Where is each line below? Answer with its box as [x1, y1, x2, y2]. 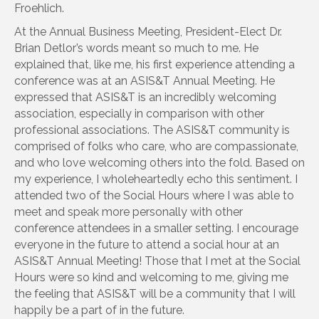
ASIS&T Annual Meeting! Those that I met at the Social [14, 253, 300, 268]
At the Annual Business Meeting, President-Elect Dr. [14, 24, 282, 38]
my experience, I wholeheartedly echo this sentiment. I [14, 172, 298, 186]
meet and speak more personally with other [14, 204, 243, 219]
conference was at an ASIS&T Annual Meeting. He [14, 73, 275, 88]
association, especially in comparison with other [14, 106, 264, 120]
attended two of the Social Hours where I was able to [14, 188, 294, 202]
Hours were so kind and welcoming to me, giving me [14, 270, 288, 284]
